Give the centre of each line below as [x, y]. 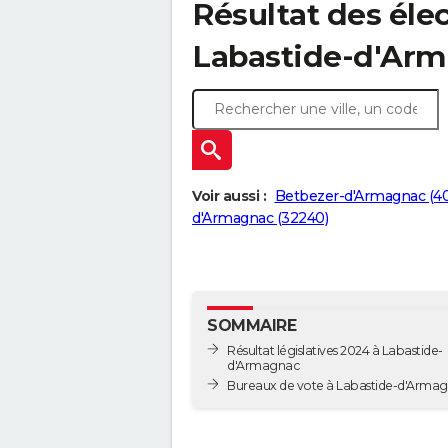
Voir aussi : [229, 196]
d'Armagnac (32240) [260, 218]
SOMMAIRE [251, 326]
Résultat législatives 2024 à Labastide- [335, 350]
